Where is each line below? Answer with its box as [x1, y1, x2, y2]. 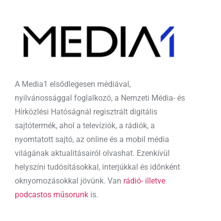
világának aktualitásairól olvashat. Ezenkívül [15, 148, 170, 158]
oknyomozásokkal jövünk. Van [15, 176, 123, 186]
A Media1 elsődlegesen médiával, [15, 79, 131, 89]
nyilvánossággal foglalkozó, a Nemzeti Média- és [15, 93, 185, 103]
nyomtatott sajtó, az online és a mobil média [15, 135, 169, 145]
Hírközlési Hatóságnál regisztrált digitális [15, 107, 157, 117]
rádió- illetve [123, 176, 165, 186]
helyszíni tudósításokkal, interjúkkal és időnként [15, 162, 180, 172]
